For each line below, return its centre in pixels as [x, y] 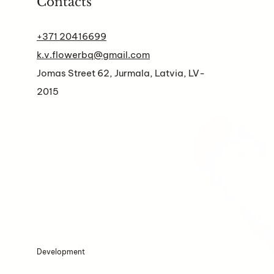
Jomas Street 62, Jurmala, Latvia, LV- [121, 73]
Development [61, 252]
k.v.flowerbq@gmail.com [93, 55]
